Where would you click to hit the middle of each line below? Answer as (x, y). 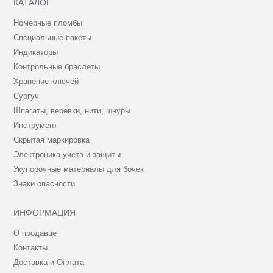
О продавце (35, 233)
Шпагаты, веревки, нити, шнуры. (73, 110)
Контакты (31, 247)
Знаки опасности (44, 183)
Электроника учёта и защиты (67, 154)
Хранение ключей (46, 81)
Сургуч (27, 96)
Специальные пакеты (53, 37)
